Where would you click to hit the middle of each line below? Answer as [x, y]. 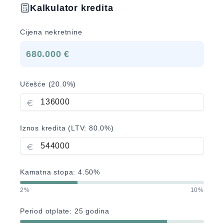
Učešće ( [36, 84]
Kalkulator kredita [72, 8]
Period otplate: [47, 211]
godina [96, 211]
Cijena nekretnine [51, 32]
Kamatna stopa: [49, 172]
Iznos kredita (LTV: [55, 128]
